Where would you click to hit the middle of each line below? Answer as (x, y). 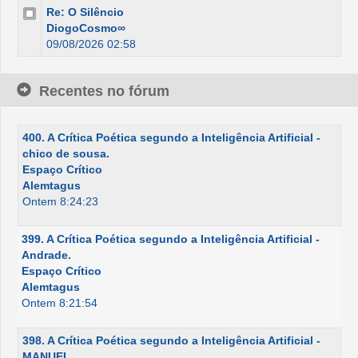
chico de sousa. (66, 154)
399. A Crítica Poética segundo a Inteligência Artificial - (171, 239)
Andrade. (46, 255)
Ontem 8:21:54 (60, 303)
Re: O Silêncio (85, 12)
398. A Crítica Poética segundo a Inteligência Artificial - (171, 341)
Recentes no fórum (104, 91)
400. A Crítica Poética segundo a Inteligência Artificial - (171, 138)
